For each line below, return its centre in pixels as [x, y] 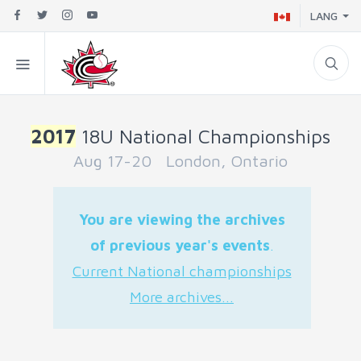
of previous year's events [180, 245]
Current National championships [182, 271]
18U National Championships [203, 136]
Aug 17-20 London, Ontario [180, 160]
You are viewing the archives [182, 219]
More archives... [182, 297]
